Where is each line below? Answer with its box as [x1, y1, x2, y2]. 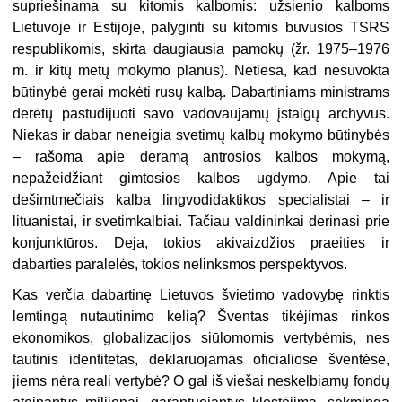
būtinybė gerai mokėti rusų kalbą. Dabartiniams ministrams [13, 84, 389, 100]
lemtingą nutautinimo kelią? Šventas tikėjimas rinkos [13, 309, 389, 325]
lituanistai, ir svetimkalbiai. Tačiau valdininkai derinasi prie [13, 214, 389, 230]
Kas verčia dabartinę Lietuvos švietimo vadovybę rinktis [13, 287, 389, 303]
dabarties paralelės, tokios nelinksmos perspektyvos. [13, 257, 348, 273]
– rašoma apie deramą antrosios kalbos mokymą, [13, 149, 389, 165]
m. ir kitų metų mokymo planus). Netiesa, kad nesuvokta [13, 63, 389, 79]
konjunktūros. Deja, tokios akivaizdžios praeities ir [13, 235, 389, 251]
